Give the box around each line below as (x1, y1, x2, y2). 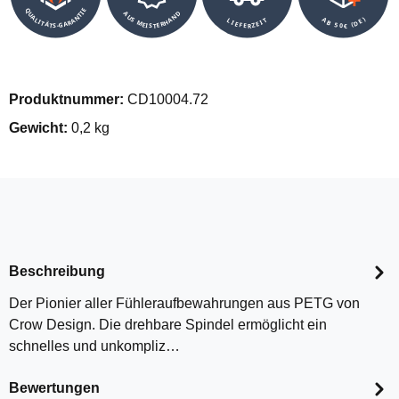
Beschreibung (9, 264, 105, 280)
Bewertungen (9, 380, 100, 396)
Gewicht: (9, 119, 71, 135)
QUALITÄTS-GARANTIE (22, 5, 89, 30)
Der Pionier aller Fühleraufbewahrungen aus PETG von (9, 295, 360, 311)
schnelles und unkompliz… (9, 338, 180, 354)
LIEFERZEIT (225, 16, 269, 30)
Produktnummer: (9, 91, 127, 107)
